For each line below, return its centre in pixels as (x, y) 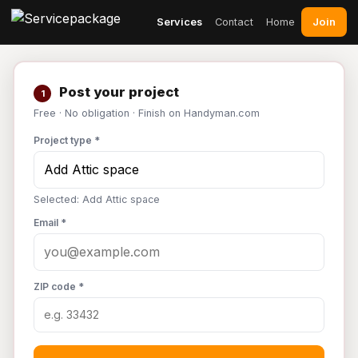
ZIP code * (59, 286)
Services (179, 22)
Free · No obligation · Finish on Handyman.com (147, 113)
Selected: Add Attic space (97, 199)
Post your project (117, 92)
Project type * (67, 140)
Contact (234, 22)
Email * (50, 223)
